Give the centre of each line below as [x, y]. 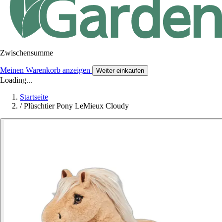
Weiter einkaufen [120, 70]
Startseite [34, 97]
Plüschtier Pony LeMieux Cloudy [76, 106]
